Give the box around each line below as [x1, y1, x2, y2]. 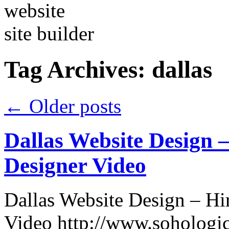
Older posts [24, 95, 121, 117]
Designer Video [4, 153, 146, 177]
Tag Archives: [4, 56, 152, 83]
